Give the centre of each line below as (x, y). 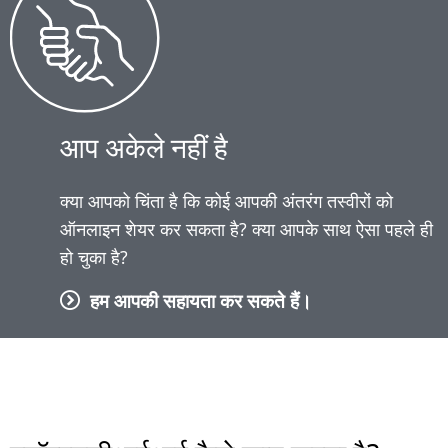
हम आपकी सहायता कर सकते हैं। (201, 300)
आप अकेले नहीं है (144, 146)
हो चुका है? (94, 257)
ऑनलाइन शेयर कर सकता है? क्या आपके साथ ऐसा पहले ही (246, 229)
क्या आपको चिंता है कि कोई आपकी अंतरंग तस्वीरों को (226, 201)
